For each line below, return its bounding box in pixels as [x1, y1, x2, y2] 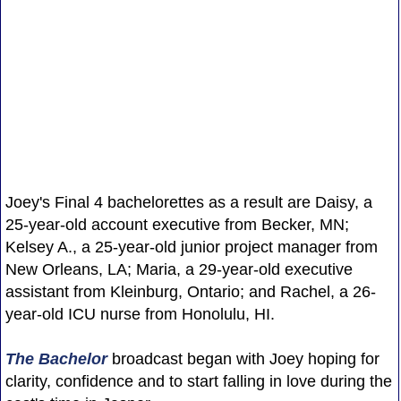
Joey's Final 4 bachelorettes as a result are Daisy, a [4, 192, 372, 211]
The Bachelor [4, 349, 107, 368]
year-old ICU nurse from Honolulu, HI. [4, 304, 275, 323]
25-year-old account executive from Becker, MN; [4, 215, 349, 234]
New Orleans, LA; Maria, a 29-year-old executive [4, 260, 353, 278]
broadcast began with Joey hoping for [107, 349, 380, 368]
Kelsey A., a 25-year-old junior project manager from [4, 237, 378, 256]
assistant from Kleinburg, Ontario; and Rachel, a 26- [4, 282, 376, 301]
